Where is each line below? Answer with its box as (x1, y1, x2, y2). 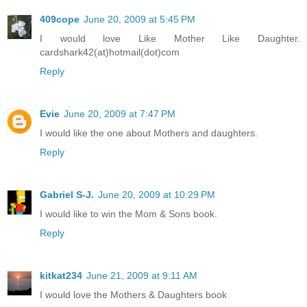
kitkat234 (40, 270, 82, 282)
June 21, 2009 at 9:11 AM (86, 270, 197, 282)
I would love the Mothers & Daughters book (40, 289, 227, 301)
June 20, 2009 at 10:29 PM (98, 189, 215, 201)
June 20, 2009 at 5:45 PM (84, 14, 195, 25)
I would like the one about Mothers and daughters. (40, 127, 258, 139)
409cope (40, 14, 79, 25)
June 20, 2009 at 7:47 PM (64, 108, 175, 120)
